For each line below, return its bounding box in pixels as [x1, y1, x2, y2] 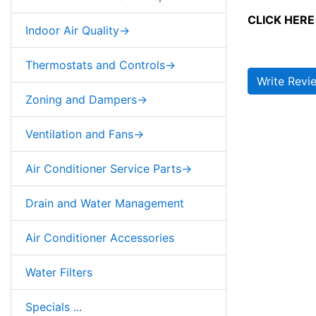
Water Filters [25, 265, 92, 279]
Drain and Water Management [25, 195, 184, 210]
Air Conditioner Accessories [25, 230, 174, 245]
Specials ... [25, 299, 82, 314]
